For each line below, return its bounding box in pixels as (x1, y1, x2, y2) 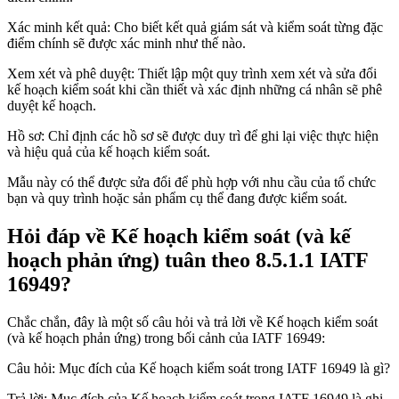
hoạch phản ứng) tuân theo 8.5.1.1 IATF (7, 248, 368, 273)
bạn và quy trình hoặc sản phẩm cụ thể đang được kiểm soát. (7, 191, 347, 207)
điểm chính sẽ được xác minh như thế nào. (7, 36, 246, 52)
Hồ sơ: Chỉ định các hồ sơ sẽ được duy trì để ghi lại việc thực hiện (7, 128, 379, 144)
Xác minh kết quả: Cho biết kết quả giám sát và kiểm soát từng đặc (7, 20, 383, 36)
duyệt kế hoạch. (7, 98, 96, 114)
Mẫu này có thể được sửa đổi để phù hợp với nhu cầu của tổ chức (7, 175, 376, 191)
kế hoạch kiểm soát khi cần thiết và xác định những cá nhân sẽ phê (7, 82, 382, 98)
